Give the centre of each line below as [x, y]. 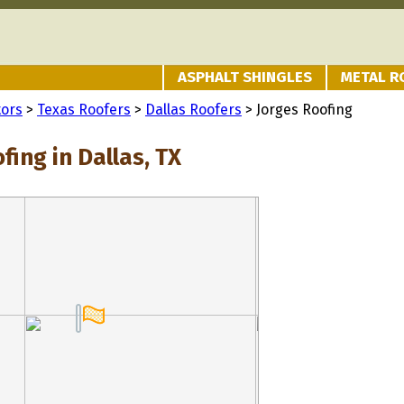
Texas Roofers [84, 110]
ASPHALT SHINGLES [245, 77]
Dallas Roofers [193, 110]
